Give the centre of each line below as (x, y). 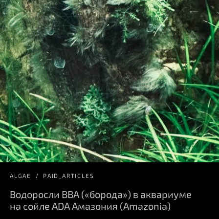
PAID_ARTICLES (69, 175)
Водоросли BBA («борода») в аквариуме (101, 194)
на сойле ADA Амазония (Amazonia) (90, 206)
